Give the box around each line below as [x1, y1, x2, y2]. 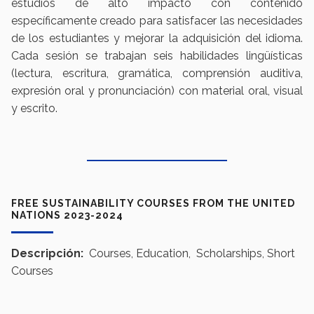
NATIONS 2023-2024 [11, 210, 123, 221]
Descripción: [11, 247, 89, 261]
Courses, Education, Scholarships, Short [88, 247, 295, 261]
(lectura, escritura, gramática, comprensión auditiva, [11, 67, 303, 81]
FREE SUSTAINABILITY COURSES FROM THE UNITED [11, 198, 295, 210]
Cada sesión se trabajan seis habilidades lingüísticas [11, 49, 303, 63]
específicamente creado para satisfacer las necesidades [11, 14, 303, 28]
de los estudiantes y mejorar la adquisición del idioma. [11, 32, 303, 46]
